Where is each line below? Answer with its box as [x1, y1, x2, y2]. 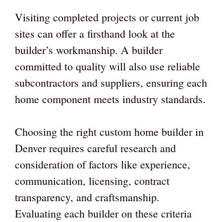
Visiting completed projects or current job [15, 10, 199, 25]
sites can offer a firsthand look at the [15, 26, 175, 41]
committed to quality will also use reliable [15, 59, 200, 74]
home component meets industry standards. [15, 92, 206, 107]
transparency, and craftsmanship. [15, 190, 160, 205]
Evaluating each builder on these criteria [15, 206, 192, 221]
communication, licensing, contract [15, 173, 169, 188]
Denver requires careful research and [15, 141, 176, 156]
